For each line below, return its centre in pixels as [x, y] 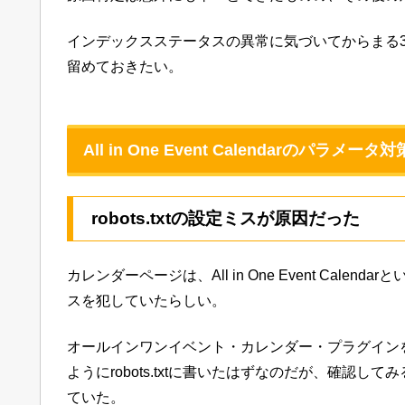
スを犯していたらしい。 [146, 301]
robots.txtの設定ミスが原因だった [226, 219]
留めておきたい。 [125, 66]
